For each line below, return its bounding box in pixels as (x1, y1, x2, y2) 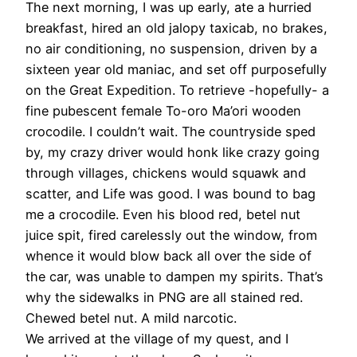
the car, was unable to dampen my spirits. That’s (25, 269, 324, 285)
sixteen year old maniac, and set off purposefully (25, 61, 327, 78)
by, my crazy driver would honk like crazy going (25, 144, 320, 161)
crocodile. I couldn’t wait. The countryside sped (25, 124, 316, 140)
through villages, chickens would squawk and (25, 165, 306, 182)
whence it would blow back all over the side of (25, 248, 312, 265)
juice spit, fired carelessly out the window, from (25, 227, 317, 244)
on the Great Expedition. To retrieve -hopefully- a (25, 82, 329, 99)
